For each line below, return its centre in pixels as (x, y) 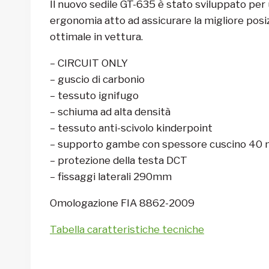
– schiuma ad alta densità (110, 111)
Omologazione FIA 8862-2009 (122, 203)
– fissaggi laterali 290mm (111, 176)
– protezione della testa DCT (119, 160)
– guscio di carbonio (97, 79)
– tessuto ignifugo (94, 95)
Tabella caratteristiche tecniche (127, 229)
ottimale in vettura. (96, 36)
